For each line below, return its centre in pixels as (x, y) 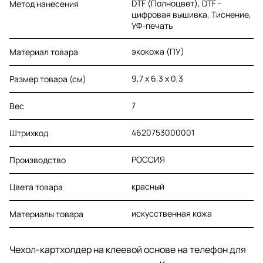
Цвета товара (36, 187)
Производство (38, 160)
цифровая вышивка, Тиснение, (191, 14)
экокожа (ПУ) (158, 51)
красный (148, 186)
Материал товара (44, 52)
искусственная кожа (172, 213)
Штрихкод (29, 133)
